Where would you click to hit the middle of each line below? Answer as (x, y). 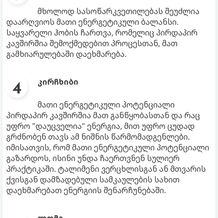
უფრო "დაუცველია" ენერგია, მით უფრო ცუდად (100, 126)
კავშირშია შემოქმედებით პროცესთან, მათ (92, 44)
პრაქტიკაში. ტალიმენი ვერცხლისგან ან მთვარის (106, 169)
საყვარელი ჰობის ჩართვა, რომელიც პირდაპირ (102, 33)
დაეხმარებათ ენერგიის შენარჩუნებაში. (86, 191)
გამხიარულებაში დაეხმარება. (66, 54)
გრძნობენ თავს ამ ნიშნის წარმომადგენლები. (98, 137)
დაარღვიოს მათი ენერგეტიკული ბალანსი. (92, 22)
